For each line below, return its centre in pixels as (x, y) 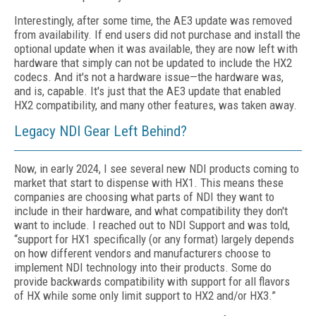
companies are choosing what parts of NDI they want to (144, 197)
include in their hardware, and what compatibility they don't (151, 211)
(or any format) (183, 239)
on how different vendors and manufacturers (120, 253)
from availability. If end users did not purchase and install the (157, 35)
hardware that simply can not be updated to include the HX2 (153, 63)
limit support (151, 296)
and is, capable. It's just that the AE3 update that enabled (147, 91)
